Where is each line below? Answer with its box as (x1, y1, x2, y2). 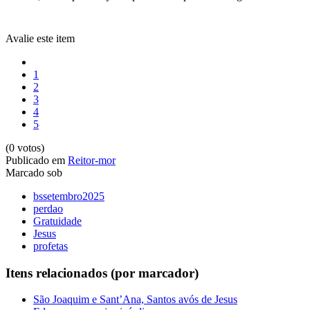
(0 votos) (6, 141, 44, 154)
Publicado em (6, 154, 65, 166)
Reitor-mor (68, 154, 116, 166)
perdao (33, 202, 63, 215)
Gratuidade (33, 215, 82, 227)
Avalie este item (6, 32, 75, 44)
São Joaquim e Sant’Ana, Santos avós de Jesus (33, 293, 237, 306)
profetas (33, 239, 68, 252)
